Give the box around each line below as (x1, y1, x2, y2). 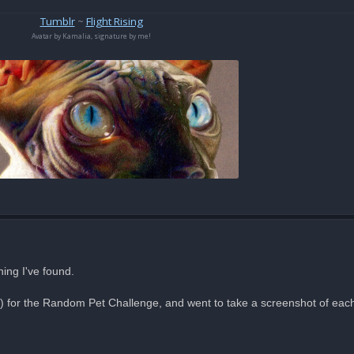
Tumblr (40, 14, 75, 29)
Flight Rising (85, 14, 143, 29)
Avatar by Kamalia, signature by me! (32, 32, 151, 42)
